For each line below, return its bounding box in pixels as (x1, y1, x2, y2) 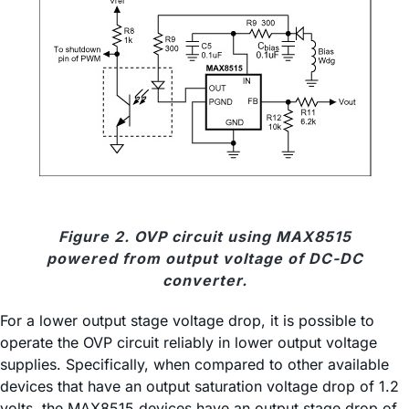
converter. (162, 271, 247, 289)
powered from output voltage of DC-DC (46, 249, 363, 267)
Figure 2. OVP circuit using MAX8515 (58, 227, 351, 246)
